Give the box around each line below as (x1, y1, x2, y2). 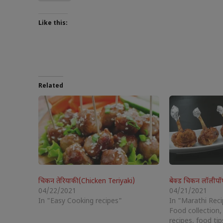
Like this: (38, 19, 68, 27)
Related (38, 82, 63, 90)
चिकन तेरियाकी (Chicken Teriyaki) (38, 176, 135, 186)
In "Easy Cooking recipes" (38, 196, 122, 206)
